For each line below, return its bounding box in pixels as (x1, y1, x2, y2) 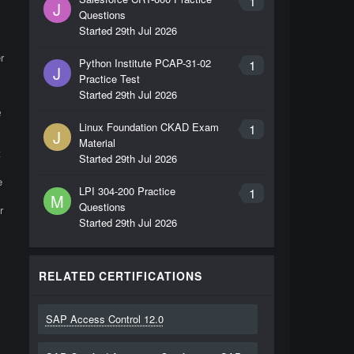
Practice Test (78, 71, 140, 86)
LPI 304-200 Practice (78, 183, 175, 198)
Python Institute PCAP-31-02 (78, 55, 211, 70)
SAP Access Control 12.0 (45, 311, 164, 326)
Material (78, 135, 115, 150)
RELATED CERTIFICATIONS (38, 268, 203, 284)
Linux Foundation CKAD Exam (78, 119, 219, 134)
